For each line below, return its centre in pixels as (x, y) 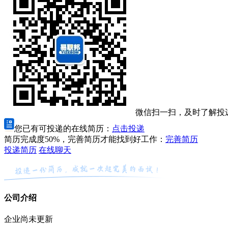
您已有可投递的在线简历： (63, 128)
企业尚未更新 (28, 219)
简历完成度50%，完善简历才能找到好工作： (85, 139)
